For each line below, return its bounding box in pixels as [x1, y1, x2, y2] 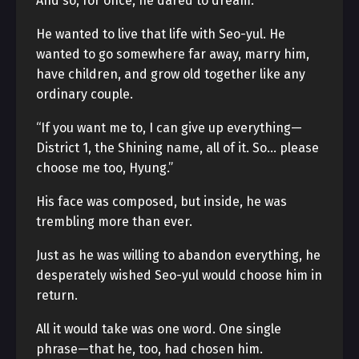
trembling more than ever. [36, 214, 192, 229]
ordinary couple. [36, 87, 133, 102]
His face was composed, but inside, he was [36, 194, 287, 209]
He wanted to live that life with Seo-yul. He [36, 26, 285, 42]
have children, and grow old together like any [36, 67, 305, 82]
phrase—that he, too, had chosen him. [36, 341, 263, 357]
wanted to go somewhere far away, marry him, [36, 46, 309, 62]
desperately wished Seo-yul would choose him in [36, 268, 322, 283]
